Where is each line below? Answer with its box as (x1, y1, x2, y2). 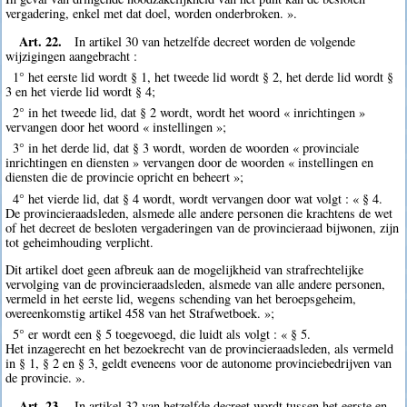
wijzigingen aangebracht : (5, 46, 138, 65)
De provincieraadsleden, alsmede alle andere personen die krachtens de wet (5, 203, 393, 222)
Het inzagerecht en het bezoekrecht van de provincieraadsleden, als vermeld (5, 340, 394, 358)
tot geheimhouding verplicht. (5, 233, 154, 251)
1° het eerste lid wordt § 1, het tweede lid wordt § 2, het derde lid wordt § (12, 68, 393, 85)
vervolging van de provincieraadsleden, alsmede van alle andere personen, (5, 274, 386, 293)
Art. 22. (18, 31, 62, 51)
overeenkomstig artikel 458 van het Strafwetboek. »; (5, 303, 275, 322)
